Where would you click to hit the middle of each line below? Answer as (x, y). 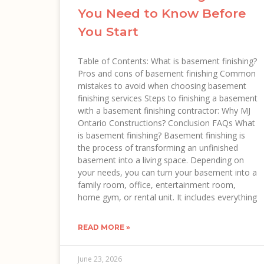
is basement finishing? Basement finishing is (161, 135)
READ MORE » (104, 227)
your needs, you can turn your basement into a (167, 172)
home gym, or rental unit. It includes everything (167, 197)
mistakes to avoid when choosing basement (162, 85)
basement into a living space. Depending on (161, 160)
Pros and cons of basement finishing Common (167, 73)
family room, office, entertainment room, (157, 184)
